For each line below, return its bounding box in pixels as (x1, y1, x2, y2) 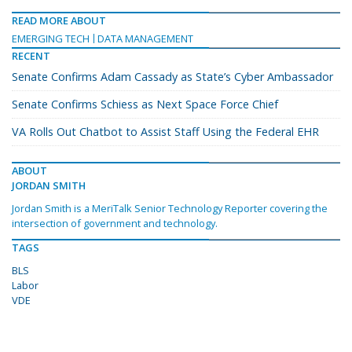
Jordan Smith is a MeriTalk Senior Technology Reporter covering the (12, 200, 328, 215)
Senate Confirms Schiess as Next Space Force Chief (12, 96, 278, 112)
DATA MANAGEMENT (97, 31, 193, 46)
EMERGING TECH (12, 31, 90, 46)
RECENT (12, 48, 50, 63)
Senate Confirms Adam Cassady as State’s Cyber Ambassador (12, 68, 333, 84)
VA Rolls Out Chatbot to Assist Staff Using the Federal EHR (12, 123, 319, 139)
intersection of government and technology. (12, 215, 218, 230)
